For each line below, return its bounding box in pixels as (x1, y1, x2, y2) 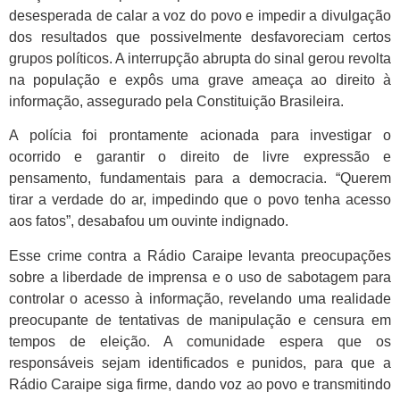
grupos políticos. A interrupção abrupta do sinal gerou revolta (9, 50, 391, 66)
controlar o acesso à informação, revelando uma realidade (9, 290, 391, 306)
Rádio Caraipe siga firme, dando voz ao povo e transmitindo (9, 376, 391, 392)
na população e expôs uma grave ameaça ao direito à (9, 71, 391, 87)
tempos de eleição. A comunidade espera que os (9, 333, 391, 349)
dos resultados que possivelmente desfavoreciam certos (9, 29, 391, 45)
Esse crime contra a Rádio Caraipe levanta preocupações (9, 247, 391, 263)
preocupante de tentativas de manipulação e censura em (9, 312, 391, 328)
